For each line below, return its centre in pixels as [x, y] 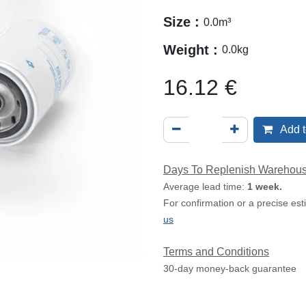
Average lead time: [205, 187]
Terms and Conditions [216, 252]
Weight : [193, 50]
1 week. [265, 187]
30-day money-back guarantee [230, 269]
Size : [183, 22]
